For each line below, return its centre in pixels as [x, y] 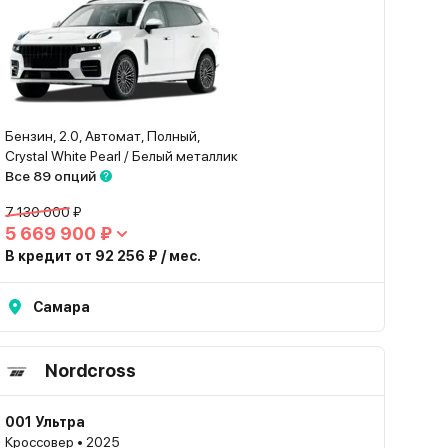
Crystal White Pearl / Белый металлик [122, 156]
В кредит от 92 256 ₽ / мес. [103, 256]
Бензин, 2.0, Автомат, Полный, [103, 136]
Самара [62, 307]
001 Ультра [45, 422]
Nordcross [91, 370]
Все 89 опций [51, 176]
